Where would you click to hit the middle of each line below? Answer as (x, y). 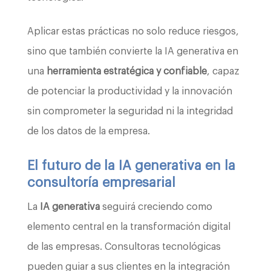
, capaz (223, 72)
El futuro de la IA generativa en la (131, 166)
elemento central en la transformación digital (129, 227)
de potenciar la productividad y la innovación (129, 92)
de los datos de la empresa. (88, 132)
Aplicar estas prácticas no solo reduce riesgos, (133, 32)
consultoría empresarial (101, 183)
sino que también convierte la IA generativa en (132, 52)
